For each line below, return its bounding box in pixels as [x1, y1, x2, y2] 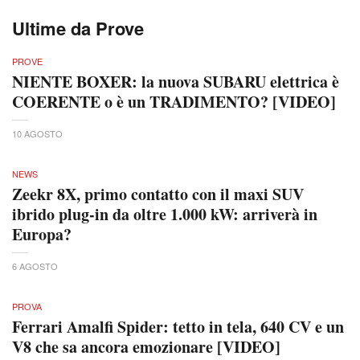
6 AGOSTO [12, 259, 58, 272]
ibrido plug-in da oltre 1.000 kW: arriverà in [12, 202, 317, 226]
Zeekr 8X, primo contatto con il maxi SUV [12, 182, 304, 206]
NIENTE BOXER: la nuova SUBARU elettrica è [12, 69, 339, 93]
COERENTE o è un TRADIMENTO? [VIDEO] [12, 89, 336, 113]
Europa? [12, 222, 72, 246]
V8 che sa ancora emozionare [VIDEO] [12, 334, 280, 358]
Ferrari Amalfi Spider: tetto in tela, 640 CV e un [12, 314, 344, 338]
